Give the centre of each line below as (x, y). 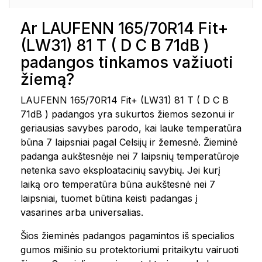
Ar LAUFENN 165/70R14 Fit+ (125, 28)
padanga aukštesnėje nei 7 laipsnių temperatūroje (130, 156)
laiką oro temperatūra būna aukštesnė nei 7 (118, 184)
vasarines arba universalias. (82, 212)
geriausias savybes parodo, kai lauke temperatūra (131, 128)
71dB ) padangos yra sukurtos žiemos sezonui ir (127, 114)
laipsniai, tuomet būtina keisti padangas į (109, 198)
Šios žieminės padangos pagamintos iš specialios (127, 236)
